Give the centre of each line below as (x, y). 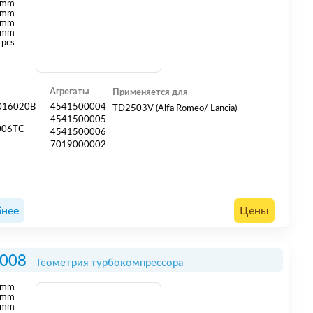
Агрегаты (70, 92)
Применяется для (151, 92)
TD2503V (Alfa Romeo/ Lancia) (175, 108)
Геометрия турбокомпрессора (110, 263)
